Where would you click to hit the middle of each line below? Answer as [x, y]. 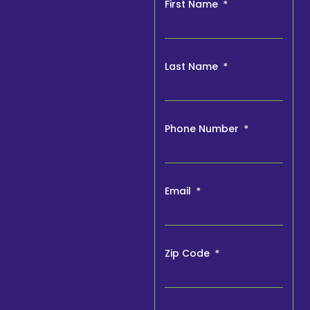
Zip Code [189, 253]
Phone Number [203, 128]
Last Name [193, 66]
